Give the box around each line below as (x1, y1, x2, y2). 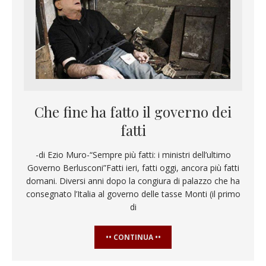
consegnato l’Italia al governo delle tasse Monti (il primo (26, 188, 240, 199)
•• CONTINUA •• (105, 232, 161, 242)
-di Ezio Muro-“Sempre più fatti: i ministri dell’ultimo (35, 149, 231, 160)
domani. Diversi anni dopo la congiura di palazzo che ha (26, 175, 240, 186)
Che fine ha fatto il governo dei (34, 102, 232, 121)
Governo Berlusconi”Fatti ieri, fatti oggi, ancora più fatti (27, 162, 239, 173)
